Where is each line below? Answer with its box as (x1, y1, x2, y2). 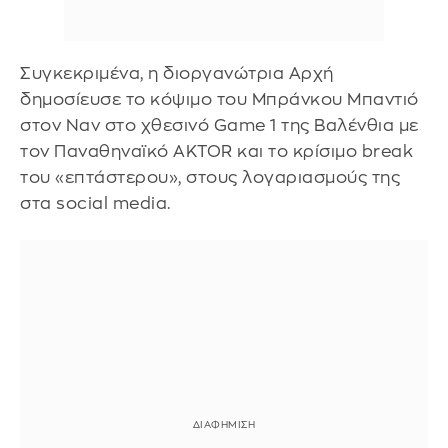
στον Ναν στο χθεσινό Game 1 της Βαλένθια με (20, 116, 419, 134)
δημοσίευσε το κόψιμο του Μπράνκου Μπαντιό (20, 90, 419, 108)
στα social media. (20, 194, 171, 212)
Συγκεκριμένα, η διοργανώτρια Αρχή (20, 64, 334, 82)
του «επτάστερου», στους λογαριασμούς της (20, 168, 400, 186)
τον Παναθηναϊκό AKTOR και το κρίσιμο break (20, 142, 413, 160)
